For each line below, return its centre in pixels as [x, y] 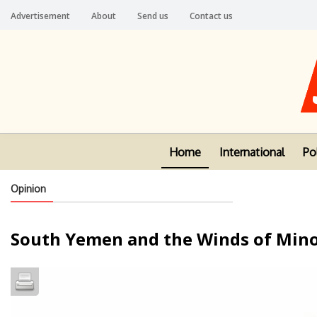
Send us [153, 16]
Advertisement [40, 16]
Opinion [28, 189]
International [252, 152]
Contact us [211, 16]
